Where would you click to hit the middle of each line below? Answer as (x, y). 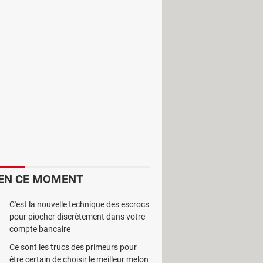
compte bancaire (40, 229)
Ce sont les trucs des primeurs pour (73, 247)
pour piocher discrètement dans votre (77, 217)
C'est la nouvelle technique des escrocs (79, 204)
